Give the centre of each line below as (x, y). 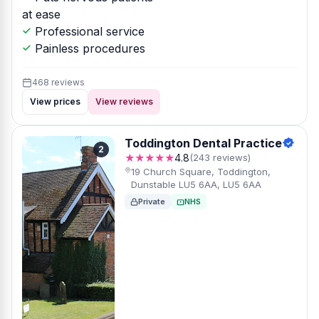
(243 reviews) (220, 157)
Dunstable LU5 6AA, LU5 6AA (196, 184)
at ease (41, 14)
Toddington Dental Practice (203, 143)
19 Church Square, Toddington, (200, 172)
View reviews (124, 101)
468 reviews (58, 82)
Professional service (88, 31)
